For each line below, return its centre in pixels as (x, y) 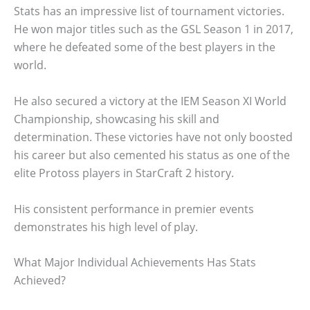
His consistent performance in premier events (134, 209)
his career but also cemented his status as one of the (152, 155)
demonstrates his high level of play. (106, 227)
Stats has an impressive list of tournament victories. (149, 11)
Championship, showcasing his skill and (117, 119)
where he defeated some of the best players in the (145, 47)
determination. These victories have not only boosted (153, 137)
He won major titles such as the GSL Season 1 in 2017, (154, 29)
